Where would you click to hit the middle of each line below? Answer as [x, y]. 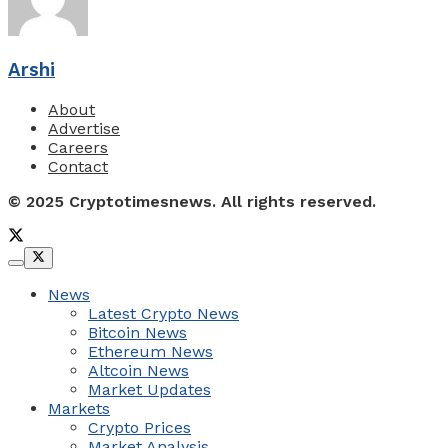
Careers [78, 147]
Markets [79, 408]
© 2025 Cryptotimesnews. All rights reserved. [192, 201]
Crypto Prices [139, 427]
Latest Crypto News [163, 313]
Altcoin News [138, 370]
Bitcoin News [137, 332]
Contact [78, 166]
